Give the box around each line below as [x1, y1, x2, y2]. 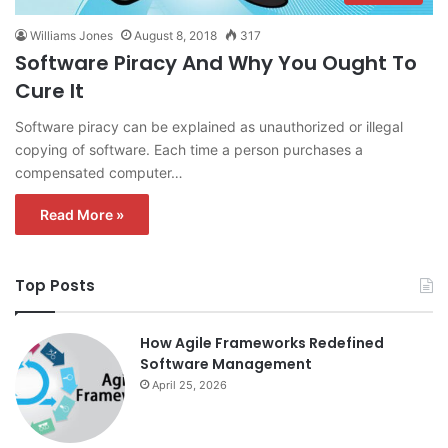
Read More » [40, 206, 124, 224]
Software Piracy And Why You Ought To [15, 49, 417, 78]
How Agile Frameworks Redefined [140, 333, 384, 354]
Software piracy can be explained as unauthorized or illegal [15, 118, 403, 136]
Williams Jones [30, 28, 113, 44]
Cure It [15, 77, 84, 106]
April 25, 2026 [152, 378, 227, 393]
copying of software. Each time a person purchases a [15, 141, 363, 159]
